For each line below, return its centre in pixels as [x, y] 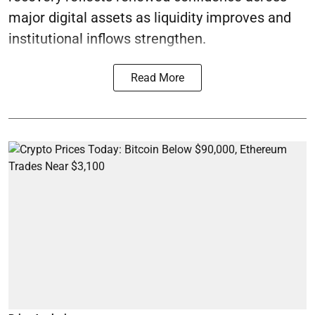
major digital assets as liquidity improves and [150, 18]
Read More [157, 78]
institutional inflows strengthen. [107, 39]
